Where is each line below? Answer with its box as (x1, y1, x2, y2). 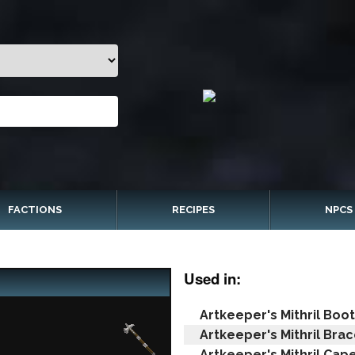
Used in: (184, 268, 241, 289)
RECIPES (172, 204, 215, 216)
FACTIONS (8, 204, 63, 216)
